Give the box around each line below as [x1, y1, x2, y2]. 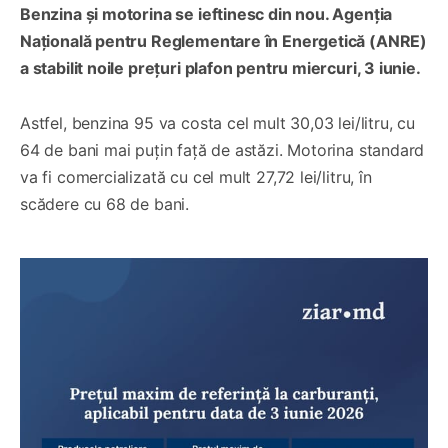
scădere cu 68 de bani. [20, 193, 190, 214]
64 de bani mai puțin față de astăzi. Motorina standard [20, 139, 425, 160]
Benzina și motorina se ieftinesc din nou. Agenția [20, 3, 393, 24]
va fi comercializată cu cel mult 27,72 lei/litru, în [20, 166, 372, 187]
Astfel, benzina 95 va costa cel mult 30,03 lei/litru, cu [20, 112, 415, 133]
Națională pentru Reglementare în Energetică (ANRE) [20, 30, 428, 51]
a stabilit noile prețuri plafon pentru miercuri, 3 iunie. [20, 57, 421, 78]
